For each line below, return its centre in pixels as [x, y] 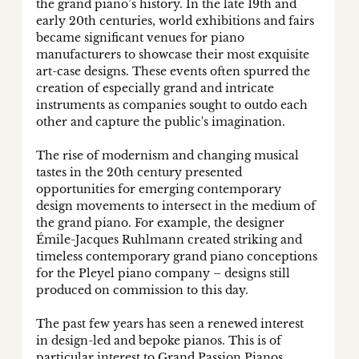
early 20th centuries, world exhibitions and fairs [176, 21]
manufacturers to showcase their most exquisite [174, 55]
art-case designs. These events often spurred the [174, 72]
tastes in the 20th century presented [140, 173]
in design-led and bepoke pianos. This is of [160, 341]
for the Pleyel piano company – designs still [164, 274]
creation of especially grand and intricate [156, 89]
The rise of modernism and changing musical [169, 156]
